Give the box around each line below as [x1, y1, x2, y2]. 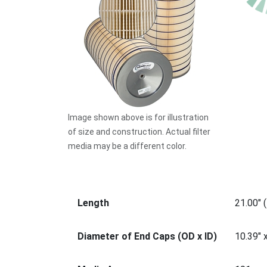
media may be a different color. [68, 141, 187, 151]
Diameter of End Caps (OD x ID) [77, 231, 217, 242]
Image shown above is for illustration [68, 113, 209, 122]
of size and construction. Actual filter [68, 127, 210, 136]
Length [77, 197, 109, 209]
